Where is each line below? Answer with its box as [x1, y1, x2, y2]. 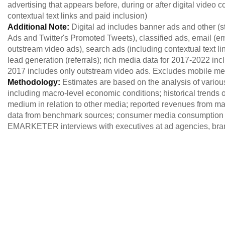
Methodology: [8, 78, 62, 86]
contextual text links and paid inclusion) [8, 12, 147, 20]
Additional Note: [8, 23, 71, 31]
